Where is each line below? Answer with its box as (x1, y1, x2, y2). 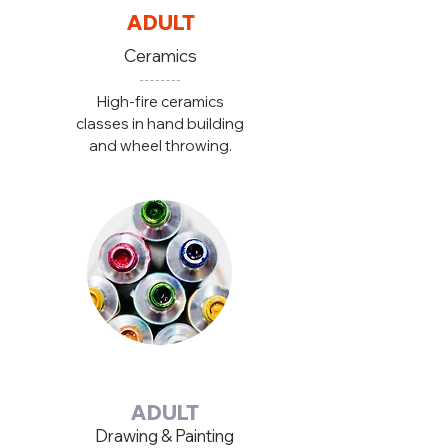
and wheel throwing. (88, 135, 232, 155)
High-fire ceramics (96, 91, 224, 111)
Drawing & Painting (95, 424, 234, 446)
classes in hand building (76, 113, 244, 133)
